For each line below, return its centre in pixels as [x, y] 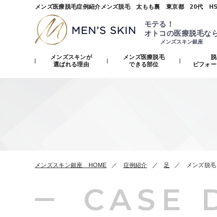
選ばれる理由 [71, 64]
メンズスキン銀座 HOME [71, 165]
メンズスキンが [71, 57]
